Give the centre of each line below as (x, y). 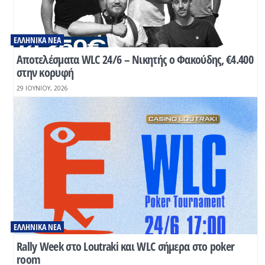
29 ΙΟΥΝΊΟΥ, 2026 (42, 88)
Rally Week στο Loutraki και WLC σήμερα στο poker (125, 246)
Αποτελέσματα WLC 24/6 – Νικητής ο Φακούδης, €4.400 (135, 59)
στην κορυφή (45, 72)
